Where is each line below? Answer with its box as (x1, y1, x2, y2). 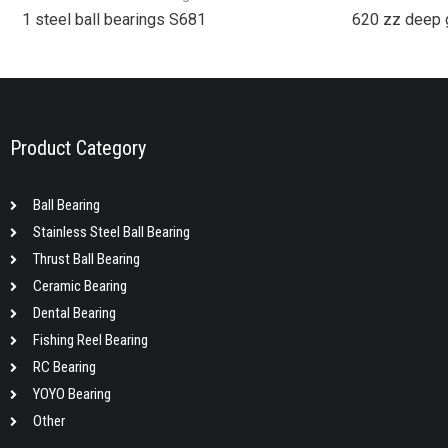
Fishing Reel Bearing (32, 331, 148, 350)
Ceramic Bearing (32, 277, 127, 296)
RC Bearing (32, 358, 96, 377)
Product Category (10, 136, 146, 161)
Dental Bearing (32, 304, 116, 323)
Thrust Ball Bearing (32, 250, 140, 269)
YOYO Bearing (32, 385, 111, 404)
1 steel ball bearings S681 (22, 10, 206, 30)
